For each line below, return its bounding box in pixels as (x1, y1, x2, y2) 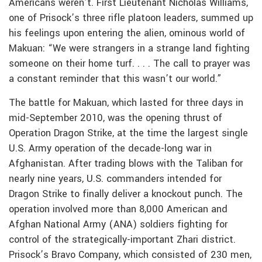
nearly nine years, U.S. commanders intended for (9, 171, 222, 186)
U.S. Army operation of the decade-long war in (9, 141, 212, 156)
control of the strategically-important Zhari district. (9, 232, 236, 247)
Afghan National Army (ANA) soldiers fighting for (9, 217, 227, 232)
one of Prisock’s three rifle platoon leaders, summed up (9, 11, 253, 25)
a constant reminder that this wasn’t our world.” (9, 71, 222, 86)
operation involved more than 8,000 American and (9, 202, 227, 216)
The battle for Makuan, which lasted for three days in (9, 95, 243, 110)
